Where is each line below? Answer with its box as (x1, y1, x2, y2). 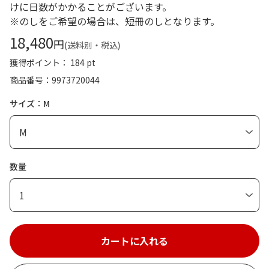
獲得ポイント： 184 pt (10, 56, 95, 68)
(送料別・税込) (64, 38, 121, 51)
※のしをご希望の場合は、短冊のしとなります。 (10, 13, 220, 28)
